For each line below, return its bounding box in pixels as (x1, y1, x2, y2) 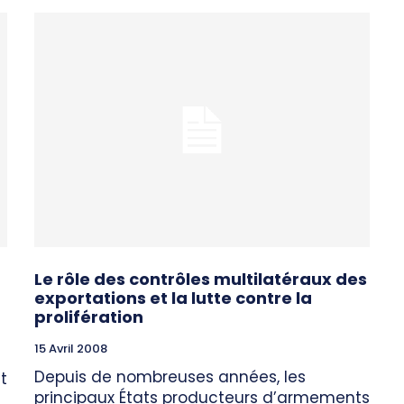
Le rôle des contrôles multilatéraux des (34, 268, 367, 291)
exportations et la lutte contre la (34, 287, 312, 310)
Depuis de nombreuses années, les (34, 366, 306, 389)
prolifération (34, 306, 143, 329)
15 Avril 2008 (34, 340, 107, 358)
